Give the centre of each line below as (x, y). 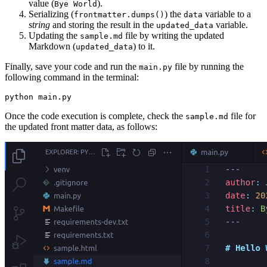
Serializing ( (51, 14)
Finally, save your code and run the (72, 67)
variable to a (227, 14)
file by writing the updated (173, 36)
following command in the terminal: (72, 77)
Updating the (54, 36)
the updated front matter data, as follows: (81, 127)
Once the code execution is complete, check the (95, 116)
